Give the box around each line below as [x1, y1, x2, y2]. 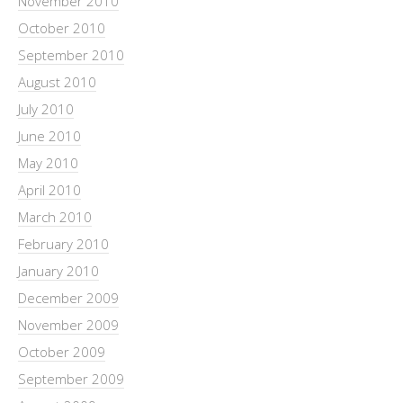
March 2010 [18, 207, 92, 226]
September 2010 [18, 45, 124, 64]
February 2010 [18, 234, 109, 253]
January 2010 [18, 261, 99, 280]
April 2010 [18, 180, 81, 199]
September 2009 [18, 369, 124, 388]
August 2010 [18, 72, 96, 91]
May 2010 [18, 153, 78, 172]
